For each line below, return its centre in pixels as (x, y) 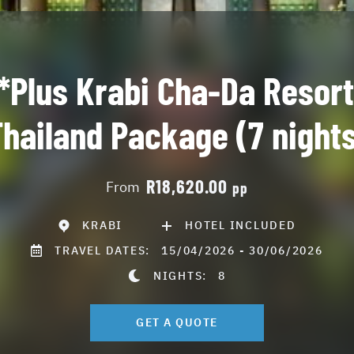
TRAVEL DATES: (108, 250)
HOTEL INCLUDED (241, 225)
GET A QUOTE (177, 322)
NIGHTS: (186, 275)
